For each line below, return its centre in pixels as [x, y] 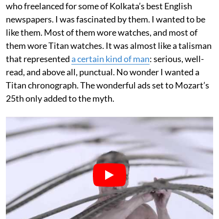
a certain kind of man [110, 59]
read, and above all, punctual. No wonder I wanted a [103, 72]
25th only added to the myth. [60, 99]
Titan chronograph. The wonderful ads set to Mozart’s [108, 85]
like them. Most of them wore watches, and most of [102, 33]
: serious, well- [177, 59]
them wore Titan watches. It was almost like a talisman [109, 46]
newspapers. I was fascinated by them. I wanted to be [106, 19]
